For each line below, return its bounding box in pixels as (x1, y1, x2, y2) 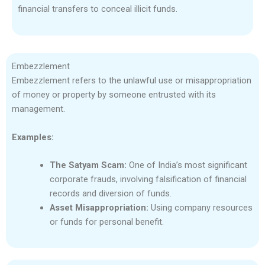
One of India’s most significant (126, 159, 247, 170)
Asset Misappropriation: (49, 202, 148, 213)
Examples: (12, 131, 54, 143)
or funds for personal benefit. (49, 216, 164, 227)
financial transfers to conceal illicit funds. (18, 3, 177, 14)
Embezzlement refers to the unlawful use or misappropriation (12, 75, 251, 86)
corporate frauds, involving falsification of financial (49, 173, 247, 185)
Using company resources (148, 202, 253, 213)
